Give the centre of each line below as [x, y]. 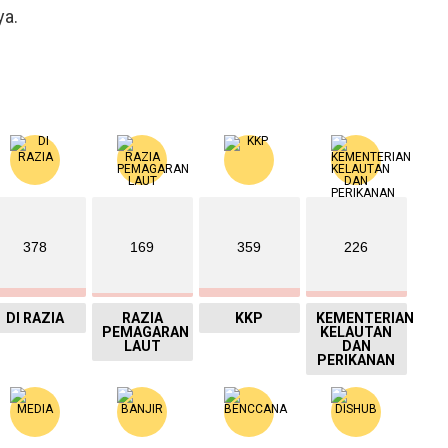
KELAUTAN [356, 332]
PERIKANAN [356, 360]
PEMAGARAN [145, 332]
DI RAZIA [35, 318]
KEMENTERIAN [364, 318]
